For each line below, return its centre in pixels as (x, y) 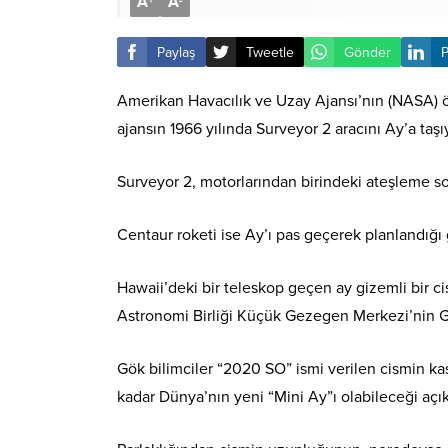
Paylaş (176, 52)
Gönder (367, 52)
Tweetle (270, 52)
